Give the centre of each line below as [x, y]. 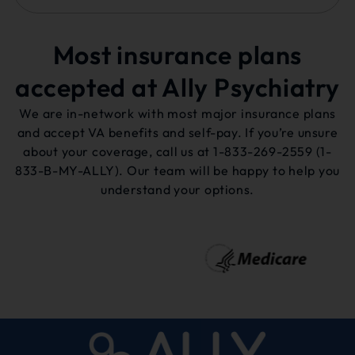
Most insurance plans [177, 55]
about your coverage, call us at [118, 152]
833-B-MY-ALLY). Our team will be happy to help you [177, 171]
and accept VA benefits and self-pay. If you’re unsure [177, 133]
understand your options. [177, 190]
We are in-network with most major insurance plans [177, 114]
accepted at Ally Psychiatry [177, 88]
